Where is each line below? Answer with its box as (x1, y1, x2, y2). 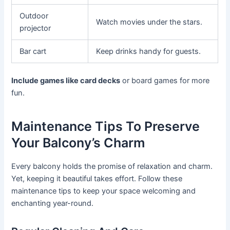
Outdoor (20, 11, 49, 21)
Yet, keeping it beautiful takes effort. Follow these (11, 174, 183, 183)
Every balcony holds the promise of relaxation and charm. (11, 161, 213, 171)
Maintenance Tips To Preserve (11, 119, 200, 135)
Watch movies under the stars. (96, 17, 203, 27)
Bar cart (20, 46, 47, 56)
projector (20, 23, 51, 33)
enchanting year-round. (11, 198, 94, 208)
